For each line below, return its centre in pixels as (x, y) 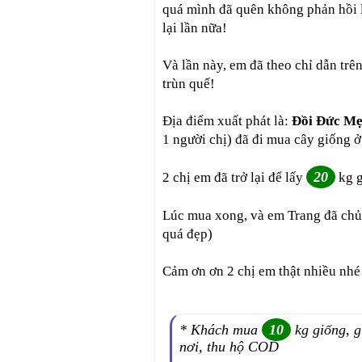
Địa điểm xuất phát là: (227, 121)
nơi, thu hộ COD (229, 347)
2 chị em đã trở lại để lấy (234, 177)
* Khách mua (221, 330)
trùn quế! (189, 84)
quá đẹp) (187, 234)
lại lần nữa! (195, 28)
